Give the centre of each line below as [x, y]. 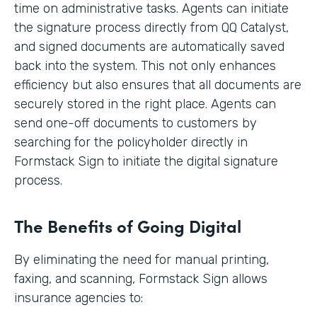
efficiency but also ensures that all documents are [158, 85]
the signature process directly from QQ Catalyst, [151, 28]
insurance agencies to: [79, 298]
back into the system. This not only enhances [145, 66]
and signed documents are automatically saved [149, 47]
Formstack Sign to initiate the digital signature [146, 162]
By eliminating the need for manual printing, [142, 260]
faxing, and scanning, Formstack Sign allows [141, 279]
